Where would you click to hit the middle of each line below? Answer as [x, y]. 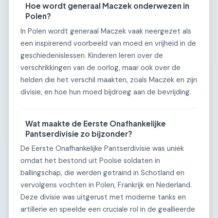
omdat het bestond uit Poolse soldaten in [90, 161]
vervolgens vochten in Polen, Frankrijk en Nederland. [106, 185]
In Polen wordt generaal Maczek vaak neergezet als [106, 31]
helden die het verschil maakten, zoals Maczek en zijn [109, 80]
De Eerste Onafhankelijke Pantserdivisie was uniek [102, 149]
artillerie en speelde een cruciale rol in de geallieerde [108, 209]
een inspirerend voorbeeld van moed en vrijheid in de [108, 43]
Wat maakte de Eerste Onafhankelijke [96, 123]
